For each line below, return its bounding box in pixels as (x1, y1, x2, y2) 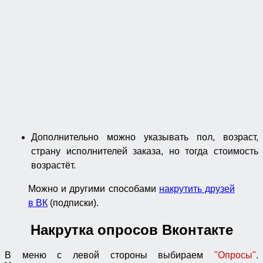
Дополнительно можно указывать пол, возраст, (31, 131, 258, 142)
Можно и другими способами (28, 183, 159, 194)
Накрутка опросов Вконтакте (30, 221, 233, 238)
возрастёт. (31, 160, 76, 170)
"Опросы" (214, 249, 256, 260)
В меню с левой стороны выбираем (5, 249, 214, 260)
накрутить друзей (159, 183, 235, 194)
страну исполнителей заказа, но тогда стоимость (31, 146, 258, 156)
